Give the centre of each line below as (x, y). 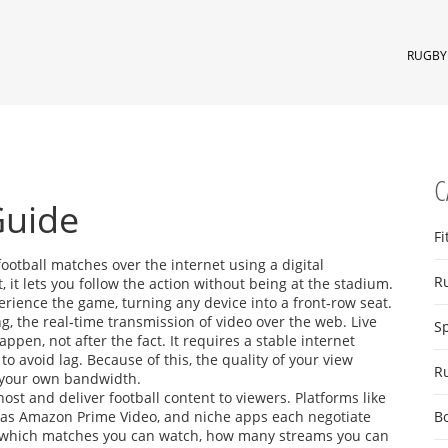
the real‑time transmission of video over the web (180, 321)
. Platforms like (336, 397)
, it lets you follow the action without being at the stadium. (198, 283)
